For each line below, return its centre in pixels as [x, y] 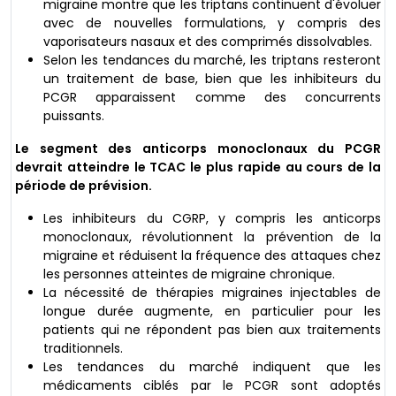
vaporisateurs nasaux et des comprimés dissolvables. [208, 42]
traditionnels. [83, 349]
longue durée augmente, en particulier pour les [212, 312]
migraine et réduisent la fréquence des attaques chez [212, 256]
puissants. [74, 116]
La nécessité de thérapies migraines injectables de [212, 293]
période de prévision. [84, 186]
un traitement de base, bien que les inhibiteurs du [212, 79]
